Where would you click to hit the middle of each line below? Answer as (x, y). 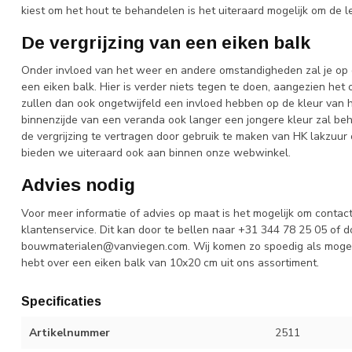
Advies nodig (78, 185)
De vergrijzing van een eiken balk (166, 42)
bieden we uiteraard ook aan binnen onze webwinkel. (156, 153)
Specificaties (61, 301)
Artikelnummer (70, 332)
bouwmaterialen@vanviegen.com (104, 246)
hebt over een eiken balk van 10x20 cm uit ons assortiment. (170, 262)
